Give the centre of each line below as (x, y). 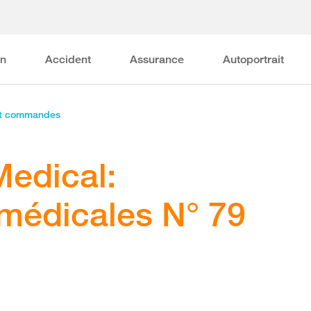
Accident (68, 59)
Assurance (157, 59)
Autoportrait (254, 59)
